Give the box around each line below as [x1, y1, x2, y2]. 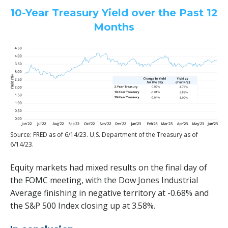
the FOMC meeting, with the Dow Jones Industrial [10, 174, 198, 186]
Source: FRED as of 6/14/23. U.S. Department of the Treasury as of [10, 130, 198, 139]
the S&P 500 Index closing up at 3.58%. [10, 199, 155, 211]
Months [94, 21, 134, 34]
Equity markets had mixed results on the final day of [10, 161, 207, 173]
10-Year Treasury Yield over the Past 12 [10, 7, 218, 19]
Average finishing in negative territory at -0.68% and [10, 187, 209, 198]
